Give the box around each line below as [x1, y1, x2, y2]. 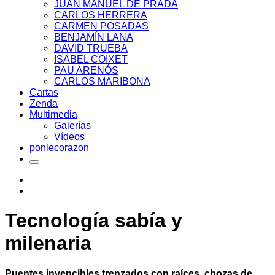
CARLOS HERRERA [54, 10, 147, 20]
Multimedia [29, 109, 77, 120]
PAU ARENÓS [54, 65, 118, 76]
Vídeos [54, 131, 85, 142]
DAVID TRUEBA [54, 43, 128, 53]
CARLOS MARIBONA [54, 76, 150, 87]
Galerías [54, 120, 91, 131]
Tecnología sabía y [5, 209, 182, 232]
